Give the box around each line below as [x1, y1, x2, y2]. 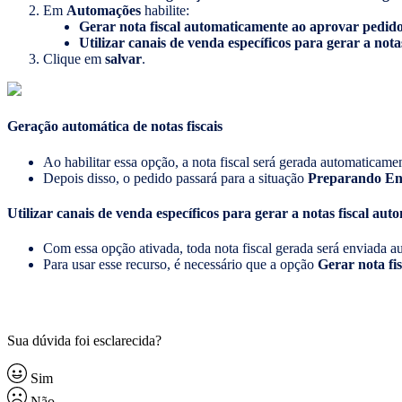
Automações [66, 3, 141, 19]
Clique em [43, 51, 105, 67]
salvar [105, 51, 142, 67]
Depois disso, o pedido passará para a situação [43, 170, 304, 186]
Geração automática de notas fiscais [7, 118, 223, 135]
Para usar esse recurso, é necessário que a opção [43, 257, 314, 273]
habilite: [144, 3, 189, 19]
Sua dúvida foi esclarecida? [7, 332, 162, 348]
